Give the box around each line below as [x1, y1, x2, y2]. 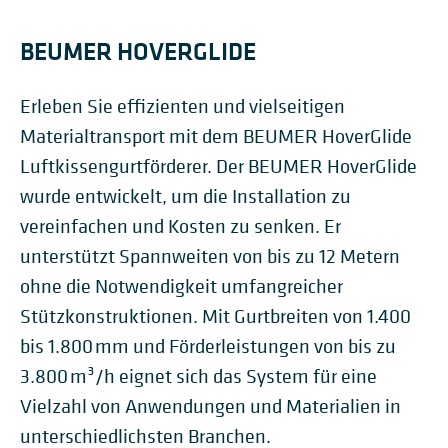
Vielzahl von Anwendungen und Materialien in [20, 394, 401, 419]
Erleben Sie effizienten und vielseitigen [20, 94, 345, 119]
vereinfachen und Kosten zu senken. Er [20, 214, 341, 239]
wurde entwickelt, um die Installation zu [20, 184, 351, 209]
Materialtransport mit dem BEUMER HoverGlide [20, 124, 412, 149]
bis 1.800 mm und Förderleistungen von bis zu [20, 334, 396, 359]
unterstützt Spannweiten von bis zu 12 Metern [20, 244, 400, 269]
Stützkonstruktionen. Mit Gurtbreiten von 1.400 [20, 304, 411, 329]
